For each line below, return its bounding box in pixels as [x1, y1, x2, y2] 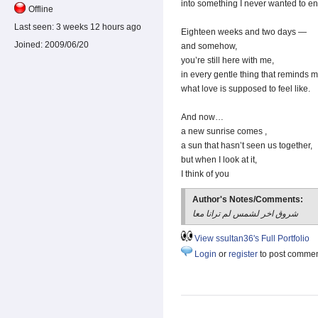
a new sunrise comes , [181, 126, 267, 137]
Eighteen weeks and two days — [181, 27, 307, 38]
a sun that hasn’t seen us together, [181, 141, 312, 151]
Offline [28, 4, 53, 15]
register [229, 249, 258, 260]
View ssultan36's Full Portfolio [194, 234, 309, 244]
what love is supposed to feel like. [181, 84, 310, 94]
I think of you [181, 169, 229, 180]
